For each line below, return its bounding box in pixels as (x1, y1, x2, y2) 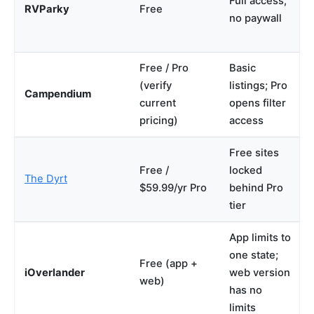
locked (229, 163, 262, 177)
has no (229, 283, 262, 296)
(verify (139, 78, 172, 92)
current (139, 96, 176, 109)
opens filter (229, 96, 286, 109)
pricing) (139, 114, 178, 127)
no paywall (229, 11, 282, 25)
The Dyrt (25, 172, 67, 185)
